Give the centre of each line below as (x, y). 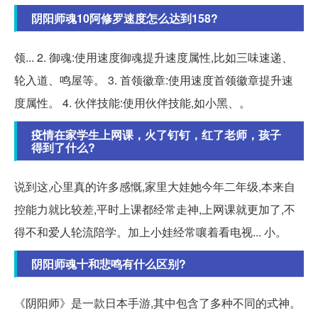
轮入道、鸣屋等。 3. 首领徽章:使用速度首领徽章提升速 (154, 79)
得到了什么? (63, 147)
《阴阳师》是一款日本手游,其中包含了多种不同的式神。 (158, 302)
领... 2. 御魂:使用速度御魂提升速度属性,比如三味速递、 (154, 57)
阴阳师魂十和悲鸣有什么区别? (109, 263)
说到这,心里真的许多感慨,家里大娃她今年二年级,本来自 (155, 186)
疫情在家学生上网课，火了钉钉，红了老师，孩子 (156, 134)
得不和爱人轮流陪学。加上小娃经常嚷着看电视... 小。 (150, 231)
